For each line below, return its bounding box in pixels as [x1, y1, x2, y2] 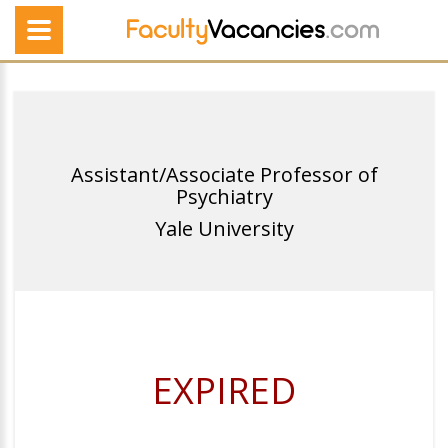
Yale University [154, 215, 294, 242]
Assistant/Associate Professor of [70, 161, 378, 188]
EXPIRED [152, 366, 296, 415]
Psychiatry [175, 183, 273, 210]
